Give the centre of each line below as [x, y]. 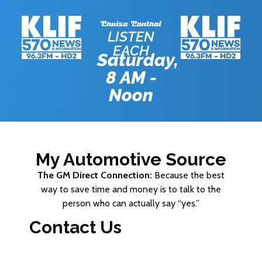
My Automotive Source [131, 159]
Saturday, [138, 60]
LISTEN [131, 36]
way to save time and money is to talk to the [131, 189]
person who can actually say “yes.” [131, 203]
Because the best [188, 175]
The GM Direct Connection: [95, 175]
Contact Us [75, 227]
